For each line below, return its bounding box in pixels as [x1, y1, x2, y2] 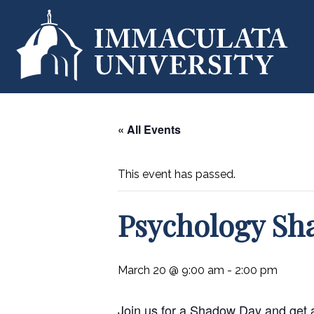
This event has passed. [118, 167, 235, 181]
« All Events [118, 121, 181, 137]
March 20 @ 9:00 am [118, 263, 224, 277]
